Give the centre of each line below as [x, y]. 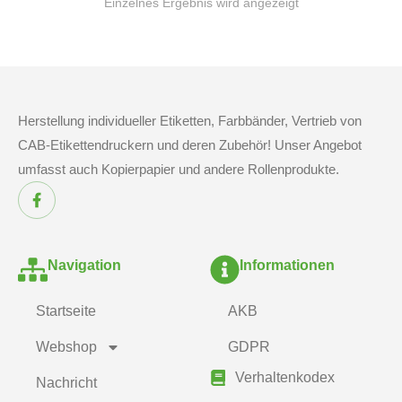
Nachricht [66, 383]
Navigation [84, 265]
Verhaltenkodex [284, 377]
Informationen [287, 265]
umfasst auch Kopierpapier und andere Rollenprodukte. [179, 169]
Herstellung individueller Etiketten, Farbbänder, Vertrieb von [190, 121]
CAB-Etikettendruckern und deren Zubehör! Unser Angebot [190, 145]
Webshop [66, 347]
